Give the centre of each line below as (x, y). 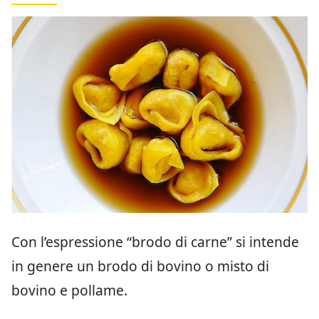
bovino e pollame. (69, 291)
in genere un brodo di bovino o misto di (140, 266)
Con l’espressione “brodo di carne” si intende (155, 242)
